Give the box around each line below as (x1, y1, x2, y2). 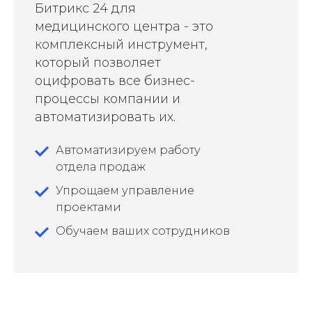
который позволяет (35, 55, 161, 71)
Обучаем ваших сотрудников (56, 224, 230, 238)
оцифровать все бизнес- (35, 73, 195, 89)
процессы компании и (35, 91, 180, 107)
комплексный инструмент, (35, 37, 208, 53)
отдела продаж (56, 160, 146, 174)
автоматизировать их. (35, 109, 175, 125)
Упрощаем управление (56, 184, 194, 198)
